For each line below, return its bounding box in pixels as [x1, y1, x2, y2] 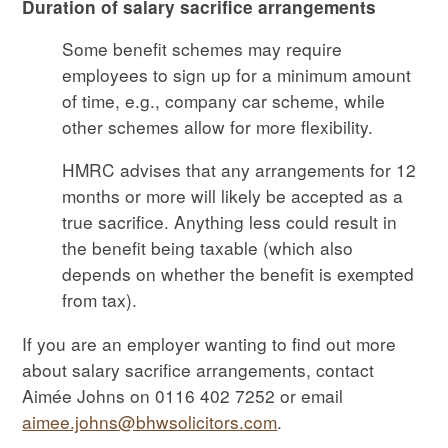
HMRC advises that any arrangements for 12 [62, 157, 417, 183]
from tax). [62, 287, 138, 313]
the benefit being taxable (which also [62, 235, 354, 261]
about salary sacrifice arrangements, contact [22, 356, 375, 382]
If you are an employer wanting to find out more [22, 330, 397, 356]
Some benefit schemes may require [62, 35, 343, 61]
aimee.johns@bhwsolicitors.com [22, 408, 278, 434]
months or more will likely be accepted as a [62, 183, 404, 209]
